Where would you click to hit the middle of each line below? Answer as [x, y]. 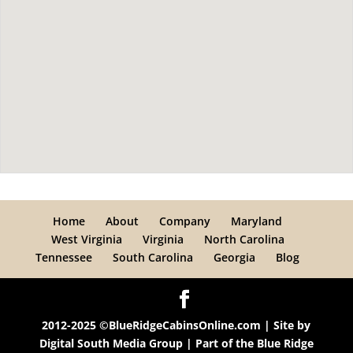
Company [185, 221]
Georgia [235, 257]
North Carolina [244, 239]
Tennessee [64, 257]
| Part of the [219, 343]
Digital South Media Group [111, 343]
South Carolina [153, 257]
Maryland [257, 221]
